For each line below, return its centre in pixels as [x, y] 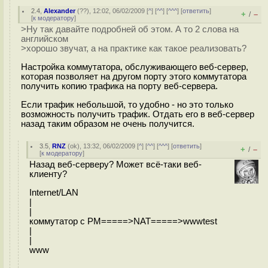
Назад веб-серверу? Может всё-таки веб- [115, 165]
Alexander [60, 11]
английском [45, 39]
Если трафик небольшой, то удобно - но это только [127, 104]
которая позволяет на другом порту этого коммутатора [134, 76]
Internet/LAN [54, 192]
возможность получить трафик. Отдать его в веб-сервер [138, 114]
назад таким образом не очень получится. [108, 124]
